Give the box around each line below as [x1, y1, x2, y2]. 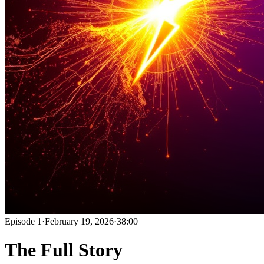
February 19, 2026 [45, 216, 114, 226]
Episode [5, 216, 37, 226]
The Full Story [5, 239, 123, 261]
